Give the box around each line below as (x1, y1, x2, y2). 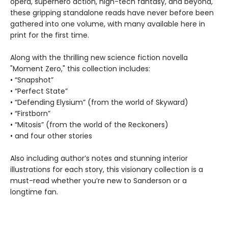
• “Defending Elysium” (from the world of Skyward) (10, 97, 188, 107)
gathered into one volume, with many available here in (10, 18, 205, 29)
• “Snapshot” (10, 74, 53, 85)
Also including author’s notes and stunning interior (10, 153, 188, 163)
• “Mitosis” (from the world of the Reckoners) (10, 119, 168, 130)
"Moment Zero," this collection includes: (10, 63, 150, 74)
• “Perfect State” (10, 85, 68, 96)
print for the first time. (10, 30, 89, 40)
